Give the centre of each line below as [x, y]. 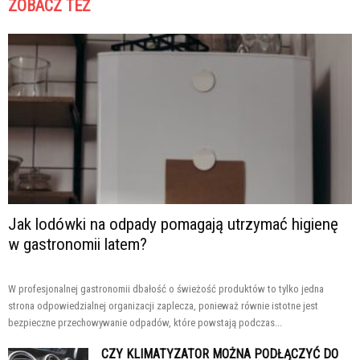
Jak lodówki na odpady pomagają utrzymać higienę [173, 224]
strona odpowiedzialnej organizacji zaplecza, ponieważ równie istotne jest [163, 305]
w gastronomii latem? [78, 244]
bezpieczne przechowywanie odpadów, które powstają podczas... [145, 322]
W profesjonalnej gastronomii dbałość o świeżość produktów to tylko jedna [166, 288]
